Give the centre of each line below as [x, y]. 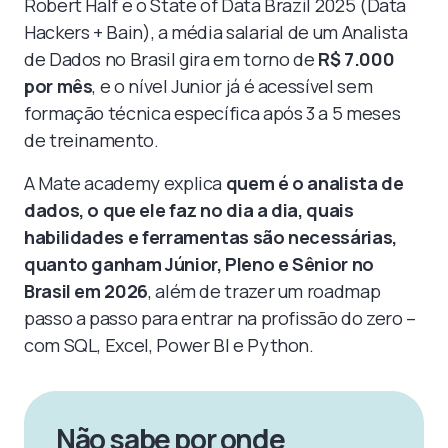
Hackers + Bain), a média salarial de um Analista [216, 32]
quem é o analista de [314, 183]
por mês [58, 86]
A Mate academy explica [125, 183]
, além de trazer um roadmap [264, 291]
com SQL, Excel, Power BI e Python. [169, 345]
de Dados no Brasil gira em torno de [171, 59]
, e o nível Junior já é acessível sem [232, 86]
